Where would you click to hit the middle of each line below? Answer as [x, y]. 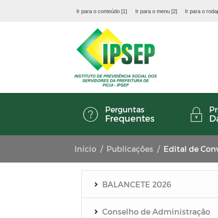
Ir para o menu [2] [156, 11]
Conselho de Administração [156, 211]
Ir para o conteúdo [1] [102, 11]
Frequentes [130, 118]
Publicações [130, 149]
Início [85, 149]
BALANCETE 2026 [136, 184]
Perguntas [125, 109]
